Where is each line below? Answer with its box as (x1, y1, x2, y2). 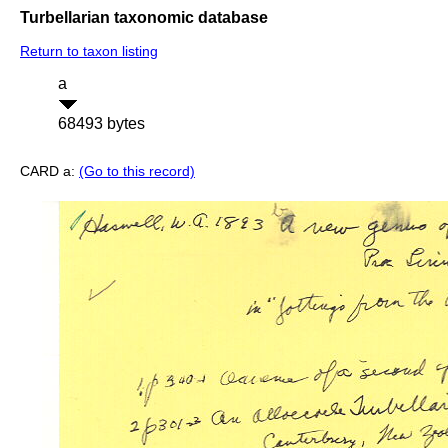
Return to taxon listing (20, 43, 158, 60)
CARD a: (20, 163, 79, 180)
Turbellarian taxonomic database (20, 8, 268, 26)
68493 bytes (58, 115, 145, 133)
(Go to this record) (79, 163, 195, 180)
